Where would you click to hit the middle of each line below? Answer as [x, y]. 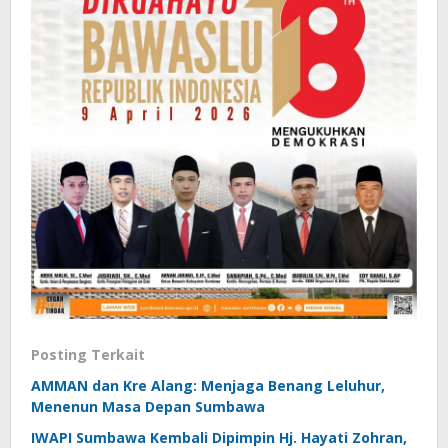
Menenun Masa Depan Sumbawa [148, 407]
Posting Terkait [88, 355]
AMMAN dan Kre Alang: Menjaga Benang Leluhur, [208, 386]
